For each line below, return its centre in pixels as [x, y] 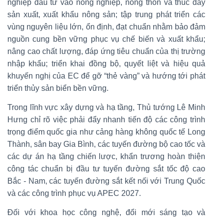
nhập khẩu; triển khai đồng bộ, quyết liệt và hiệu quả [106, 63]
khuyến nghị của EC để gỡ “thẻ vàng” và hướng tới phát [106, 76]
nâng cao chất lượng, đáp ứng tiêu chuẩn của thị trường [106, 51]
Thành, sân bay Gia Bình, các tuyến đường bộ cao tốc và [106, 144]
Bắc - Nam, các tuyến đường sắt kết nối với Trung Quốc [106, 181]
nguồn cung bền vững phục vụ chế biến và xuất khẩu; [106, 39]
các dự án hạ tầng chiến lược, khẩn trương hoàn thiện [106, 156]
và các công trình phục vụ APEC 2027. [74, 193]
